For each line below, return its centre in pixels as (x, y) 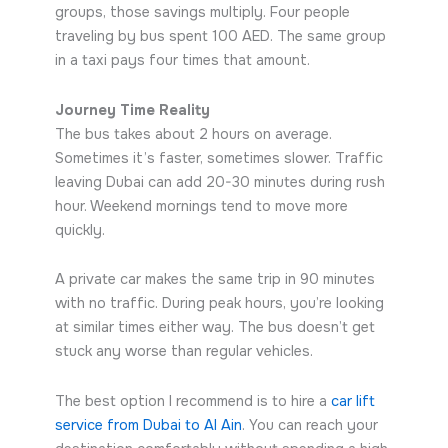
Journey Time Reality (132, 109)
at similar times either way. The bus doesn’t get (214, 327)
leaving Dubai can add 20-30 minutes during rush (219, 181)
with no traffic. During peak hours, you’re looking (219, 303)
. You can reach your (309, 424)
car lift (352, 400)
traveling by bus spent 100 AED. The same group (220, 36)
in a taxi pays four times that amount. (182, 60)
